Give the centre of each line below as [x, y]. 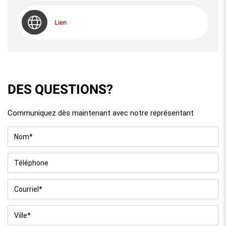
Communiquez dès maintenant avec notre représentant [101, 113]
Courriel [20, 184]
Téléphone [24, 157]
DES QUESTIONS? [60, 90]
